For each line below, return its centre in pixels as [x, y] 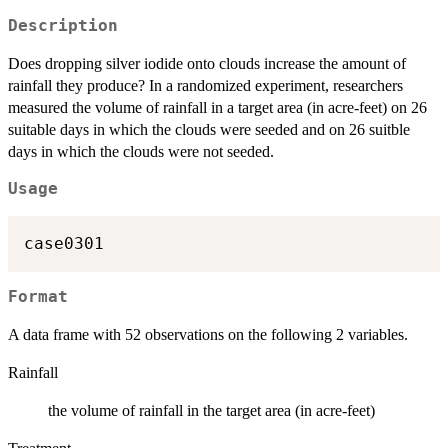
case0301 [64, 243]
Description [63, 26]
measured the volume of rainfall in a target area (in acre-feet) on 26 [217, 108]
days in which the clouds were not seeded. [141, 152]
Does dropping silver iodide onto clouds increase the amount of [207, 64]
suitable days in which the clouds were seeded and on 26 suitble [209, 130]
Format [38, 297]
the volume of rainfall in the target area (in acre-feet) [211, 411]
